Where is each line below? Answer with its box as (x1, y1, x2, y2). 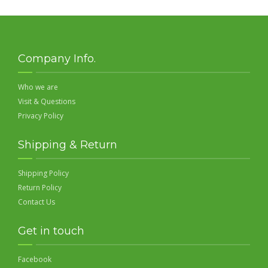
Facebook (18, 254, 51, 264)
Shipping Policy (18, 167, 69, 178)
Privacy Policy (18, 110, 63, 121)
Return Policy (18, 182, 62, 193)
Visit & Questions (18, 96, 75, 106)
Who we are (18, 81, 58, 92)
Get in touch (18, 224, 84, 237)
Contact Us (18, 196, 55, 207)
